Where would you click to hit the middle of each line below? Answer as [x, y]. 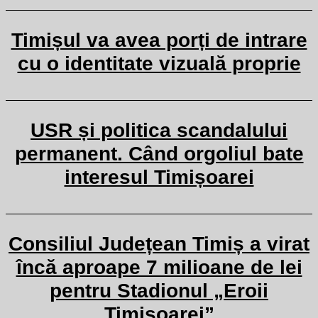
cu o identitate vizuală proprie [159, 64]
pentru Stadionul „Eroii [159, 291]
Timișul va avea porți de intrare [159, 40]
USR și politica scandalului [159, 130]
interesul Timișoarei [159, 177]
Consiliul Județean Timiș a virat [159, 244]
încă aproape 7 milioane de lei [159, 267]
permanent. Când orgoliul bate [159, 154]
